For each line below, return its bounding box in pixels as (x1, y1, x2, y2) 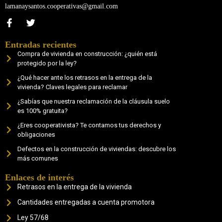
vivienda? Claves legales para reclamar (17, 83, 127, 91)
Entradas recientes (5, 40, 76, 50)
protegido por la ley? (17, 59, 77, 67)
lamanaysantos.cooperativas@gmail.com (5, 2, 118, 10)
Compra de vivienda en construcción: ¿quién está (17, 50, 157, 58)
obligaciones (17, 131, 55, 139)
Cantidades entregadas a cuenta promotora (17, 198, 155, 207)
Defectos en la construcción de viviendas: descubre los (17, 145, 176, 153)
